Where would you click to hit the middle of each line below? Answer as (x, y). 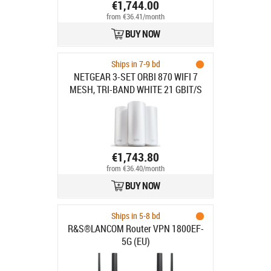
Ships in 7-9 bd (135, 64)
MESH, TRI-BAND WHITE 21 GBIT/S (135, 90)
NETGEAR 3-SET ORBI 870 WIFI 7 (135, 77)
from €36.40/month (135, 169)
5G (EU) (135, 241)
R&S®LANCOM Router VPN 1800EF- (135, 229)
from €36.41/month (135, 17)
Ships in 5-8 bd (135, 216)
